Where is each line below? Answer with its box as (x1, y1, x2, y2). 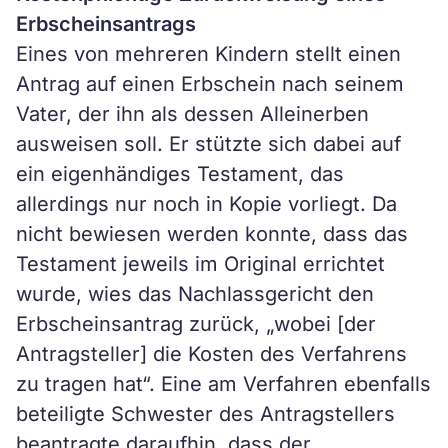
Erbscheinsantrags (16, 12, 196, 36)
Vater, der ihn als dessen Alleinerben (16, 102, 369, 126)
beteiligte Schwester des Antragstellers (16, 402, 395, 426)
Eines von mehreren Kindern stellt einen (16, 42, 401, 66)
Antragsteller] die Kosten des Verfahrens (16, 342, 407, 366)
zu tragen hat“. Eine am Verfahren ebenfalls (16, 372, 431, 396)
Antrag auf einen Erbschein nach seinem (16, 72, 404, 96)
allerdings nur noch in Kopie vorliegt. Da (16, 192, 397, 216)
